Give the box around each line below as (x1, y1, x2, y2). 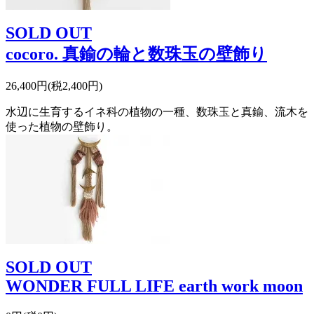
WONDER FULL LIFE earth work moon (6, 276, 303, 295)
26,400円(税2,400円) (6, 79, 102, 92)
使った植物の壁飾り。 (6, 120, 118, 132)
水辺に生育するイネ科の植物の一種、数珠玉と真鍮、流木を (6, 105, 308, 118)
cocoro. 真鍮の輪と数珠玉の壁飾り (6, 44, 267, 63)
